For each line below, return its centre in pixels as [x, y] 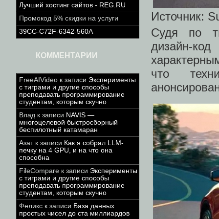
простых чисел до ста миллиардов [74, 213]
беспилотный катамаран [58, 130]
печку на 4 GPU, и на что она [66, 150]
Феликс [31, 206]
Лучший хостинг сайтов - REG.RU [72, 5]
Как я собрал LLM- [94, 143]
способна [34, 158]
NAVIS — [80, 115]
